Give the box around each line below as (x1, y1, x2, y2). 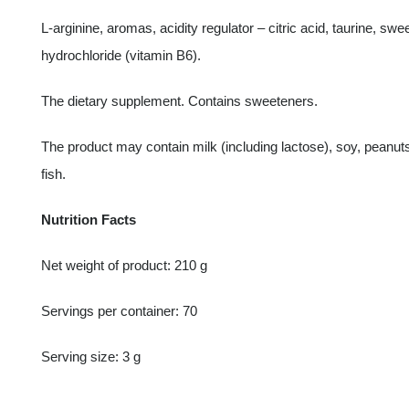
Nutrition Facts (40, 212, 136, 228)
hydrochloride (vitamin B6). (40, 47, 201, 64)
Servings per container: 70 (40, 303, 197, 320)
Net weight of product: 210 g (40, 257, 207, 274)
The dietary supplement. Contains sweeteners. (40, 93, 318, 110)
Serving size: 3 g (40, 349, 141, 365)
